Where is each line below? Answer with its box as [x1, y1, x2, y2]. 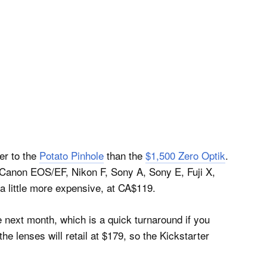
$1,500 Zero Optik [145, 148, 225, 163]
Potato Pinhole [39, 148, 104, 163]
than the [104, 148, 145, 163]
